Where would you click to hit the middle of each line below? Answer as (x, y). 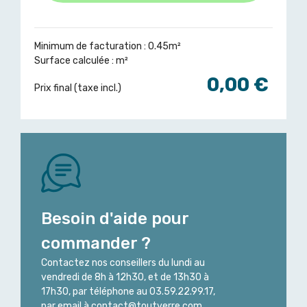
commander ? (96, 244)
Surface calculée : (75, 61)
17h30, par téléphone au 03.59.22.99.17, (128, 292)
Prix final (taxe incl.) (78, 88)
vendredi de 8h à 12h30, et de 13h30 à (125, 278)
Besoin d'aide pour (115, 219)
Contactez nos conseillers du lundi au (123, 263)
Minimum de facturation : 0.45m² (108, 47)
